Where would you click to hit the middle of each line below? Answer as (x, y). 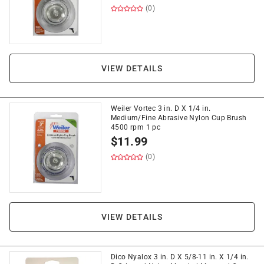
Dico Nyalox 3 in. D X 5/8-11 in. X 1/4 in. (180, 257)
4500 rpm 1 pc (136, 127)
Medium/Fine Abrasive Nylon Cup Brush (179, 118)
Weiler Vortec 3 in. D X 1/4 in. (161, 108)
